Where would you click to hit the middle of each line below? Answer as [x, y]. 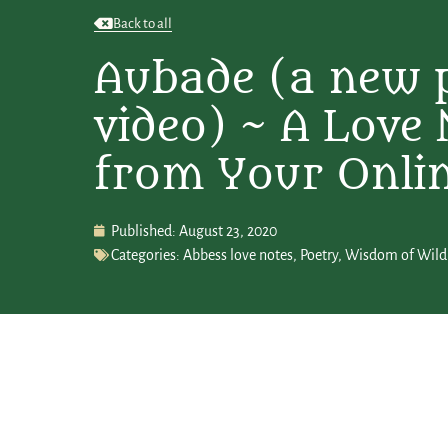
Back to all [143, 23]
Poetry [319, 254]
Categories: [146, 254]
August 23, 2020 [228, 230]
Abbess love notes [238, 254]
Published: [144, 230]
